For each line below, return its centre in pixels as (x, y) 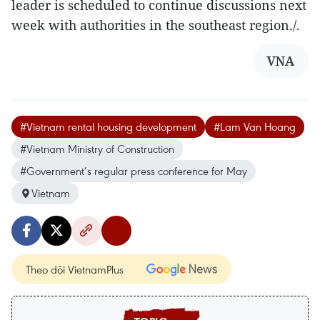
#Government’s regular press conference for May (134, 171)
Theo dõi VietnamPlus (75, 270)
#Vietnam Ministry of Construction (97, 149)
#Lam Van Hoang (255, 127)
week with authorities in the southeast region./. (156, 25)
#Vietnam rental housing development (108, 127)
